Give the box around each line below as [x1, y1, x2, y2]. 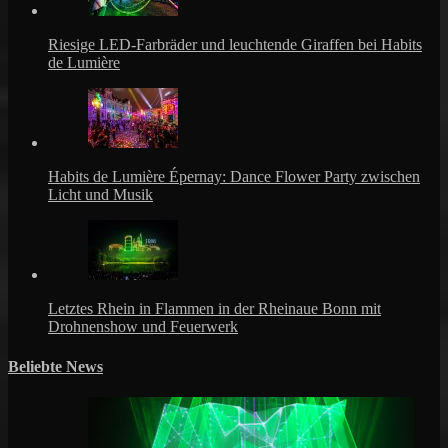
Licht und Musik [48, 186, 153, 204]
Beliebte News [8, 357, 103, 375]
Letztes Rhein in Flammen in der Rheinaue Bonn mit [48, 300, 381, 318]
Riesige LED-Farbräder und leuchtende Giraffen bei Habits [48, 36, 422, 54]
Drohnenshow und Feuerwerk [48, 318, 238, 336]
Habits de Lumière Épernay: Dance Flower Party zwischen [48, 168, 420, 186]
